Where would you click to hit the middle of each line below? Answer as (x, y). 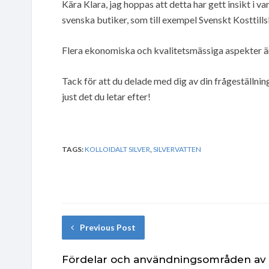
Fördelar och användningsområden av (164, 259)
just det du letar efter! (106, 96)
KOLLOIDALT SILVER (117, 149)
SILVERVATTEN (177, 149)
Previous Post (108, 227)
